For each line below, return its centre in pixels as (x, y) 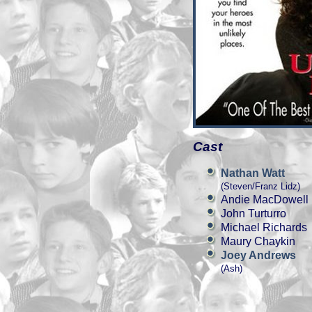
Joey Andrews (258, 255)
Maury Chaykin (258, 241)
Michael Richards (264, 227)
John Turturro (253, 213)
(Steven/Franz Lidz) (260, 186)
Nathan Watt (253, 173)
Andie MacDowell (265, 200)
